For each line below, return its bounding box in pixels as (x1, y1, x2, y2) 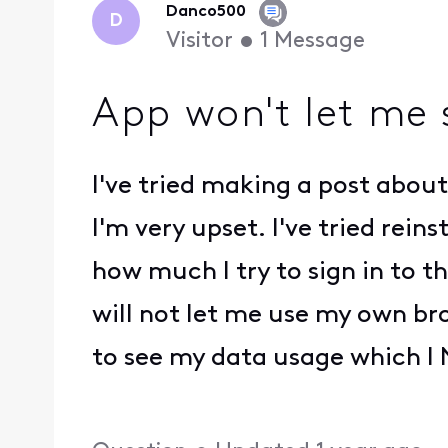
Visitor (165, 30, 233, 54)
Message (273, 30, 365, 54)
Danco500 (165, 4, 246, 21)
